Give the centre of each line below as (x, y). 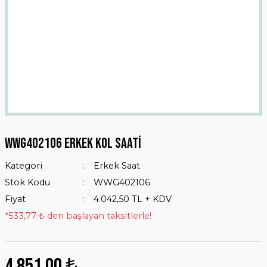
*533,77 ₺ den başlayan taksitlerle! (78, 216)
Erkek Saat (117, 166)
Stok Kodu (27, 182)
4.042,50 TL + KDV (132, 199)
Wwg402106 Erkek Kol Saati (73, 143)
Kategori (24, 166)
